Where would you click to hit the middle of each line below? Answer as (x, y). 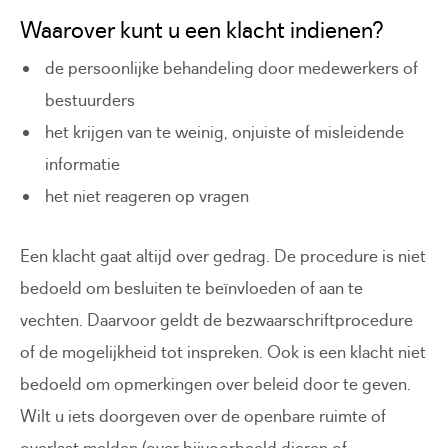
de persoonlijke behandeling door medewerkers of (232, 67)
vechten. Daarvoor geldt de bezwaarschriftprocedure (216, 320)
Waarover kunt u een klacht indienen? (202, 29)
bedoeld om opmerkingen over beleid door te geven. (215, 384)
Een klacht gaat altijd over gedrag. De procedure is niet (223, 256)
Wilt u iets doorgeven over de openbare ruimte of (203, 416)
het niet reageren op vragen (147, 195)
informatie (83, 163)
